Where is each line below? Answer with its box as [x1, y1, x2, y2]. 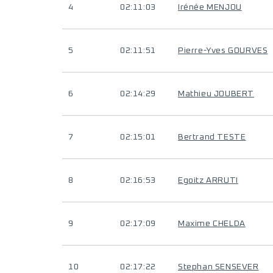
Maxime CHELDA [178, 219, 246, 228]
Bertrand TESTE [178, 133, 246, 141]
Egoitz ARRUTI [178, 176, 238, 185]
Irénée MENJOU [178, 3, 242, 12]
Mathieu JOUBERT [178, 90, 254, 98]
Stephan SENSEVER [178, 263, 259, 271]
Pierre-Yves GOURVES [178, 46, 268, 55]
